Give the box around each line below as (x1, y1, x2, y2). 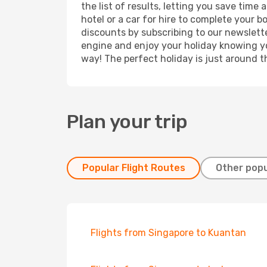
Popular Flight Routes (82, 162, 185, 173)
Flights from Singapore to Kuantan (91, 227, 246, 238)
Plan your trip (67, 110, 188, 133)
